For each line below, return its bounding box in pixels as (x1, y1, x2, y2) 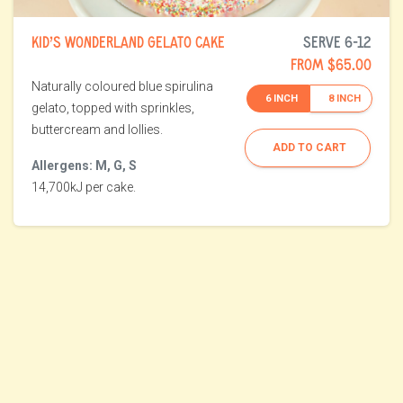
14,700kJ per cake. (31, 180, 136, 195)
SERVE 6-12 (303, 31, 372, 52)
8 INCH (328, 92, 361, 104)
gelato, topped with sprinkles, (31, 101, 194, 116)
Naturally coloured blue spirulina (31, 79, 213, 94)
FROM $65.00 (291, 54, 372, 75)
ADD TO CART (273, 141, 346, 155)
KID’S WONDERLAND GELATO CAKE (31, 31, 225, 52)
